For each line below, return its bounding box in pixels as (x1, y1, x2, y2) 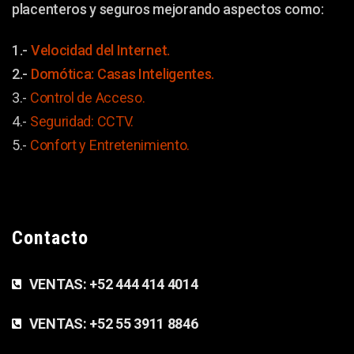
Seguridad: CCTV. (29, 113, 137, 130)
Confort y (29, 137, 89, 153)
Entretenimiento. (88, 137, 190, 153)
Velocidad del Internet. (30, 42, 170, 58)
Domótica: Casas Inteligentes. (30, 66, 215, 82)
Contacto (12, 227, 89, 249)
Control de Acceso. (29, 89, 145, 106)
